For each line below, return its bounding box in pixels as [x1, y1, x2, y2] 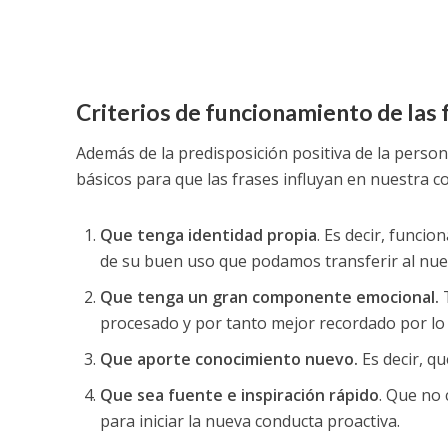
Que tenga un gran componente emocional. [99, 286, 439, 309]
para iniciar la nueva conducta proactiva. [99, 410, 400, 433]
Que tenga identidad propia [99, 224, 317, 247]
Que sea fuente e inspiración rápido [99, 384, 379, 407]
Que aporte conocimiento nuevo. [99, 348, 358, 371]
